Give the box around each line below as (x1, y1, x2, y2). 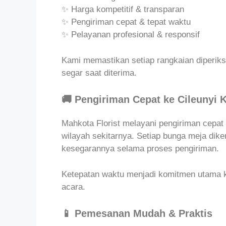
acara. (62, 182, 85, 192)
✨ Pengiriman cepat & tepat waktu (62, 17, 191, 27)
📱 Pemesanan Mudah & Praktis (62, 208, 212, 219)
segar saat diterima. (62, 68, 137, 78)
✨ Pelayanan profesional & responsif (62, 30, 200, 40)
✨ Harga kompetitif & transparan (62, 5, 184, 15)
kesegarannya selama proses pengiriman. (62, 144, 219, 154)
